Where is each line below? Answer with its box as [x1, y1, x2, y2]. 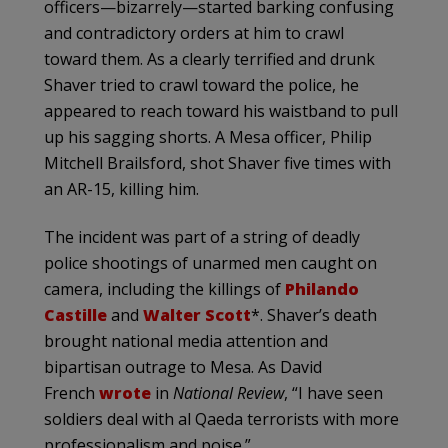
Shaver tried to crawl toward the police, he [44, 73, 359, 96]
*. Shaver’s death [251, 303, 377, 326]
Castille [44, 303, 107, 326]
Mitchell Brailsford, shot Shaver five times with [44, 151, 391, 174]
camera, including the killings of [44, 277, 285, 300]
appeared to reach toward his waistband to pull [44, 99, 398, 122]
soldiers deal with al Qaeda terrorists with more [44, 407, 399, 430]
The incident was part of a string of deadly [44, 225, 360, 248]
